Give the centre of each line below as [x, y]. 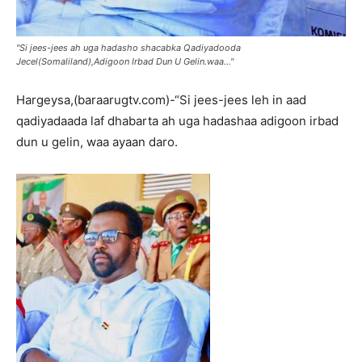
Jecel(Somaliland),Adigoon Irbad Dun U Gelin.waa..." [125, 61]
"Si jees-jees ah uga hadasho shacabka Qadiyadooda [128, 47]
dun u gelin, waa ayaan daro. [97, 141]
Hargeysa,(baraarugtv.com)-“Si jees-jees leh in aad [161, 99]
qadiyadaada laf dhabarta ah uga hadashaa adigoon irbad [177, 120]
